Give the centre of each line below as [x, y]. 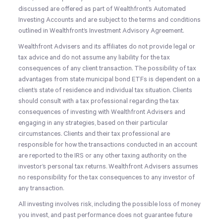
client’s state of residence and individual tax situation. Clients [106, 90]
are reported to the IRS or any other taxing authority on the [103, 156]
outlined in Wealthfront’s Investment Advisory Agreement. [101, 31]
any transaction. [41, 188]
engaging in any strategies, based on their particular [93, 123]
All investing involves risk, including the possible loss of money [110, 204]
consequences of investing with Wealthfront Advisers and [102, 112]
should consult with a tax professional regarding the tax [99, 101]
